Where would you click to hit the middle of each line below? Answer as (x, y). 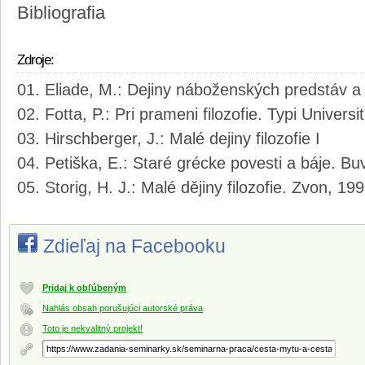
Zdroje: (35, 60)
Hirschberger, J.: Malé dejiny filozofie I (182, 139)
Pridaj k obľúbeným (84, 288)
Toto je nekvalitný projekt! (92, 329)
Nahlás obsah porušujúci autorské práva (123, 308)
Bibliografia (61, 13)
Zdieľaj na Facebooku (134, 246)
